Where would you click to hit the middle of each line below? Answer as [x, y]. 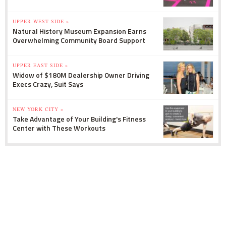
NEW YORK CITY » [38, 109]
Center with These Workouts [59, 128]
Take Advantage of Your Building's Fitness [79, 119]
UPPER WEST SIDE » [41, 21]
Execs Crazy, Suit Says [48, 84]
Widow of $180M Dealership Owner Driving [81, 75]
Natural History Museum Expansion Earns [79, 31]
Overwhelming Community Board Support [79, 40]
